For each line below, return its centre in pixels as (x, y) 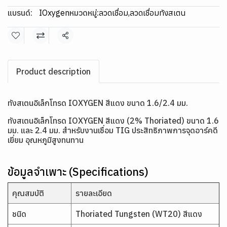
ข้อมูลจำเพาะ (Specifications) (78, 172)
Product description (53, 71)
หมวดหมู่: (84, 13)
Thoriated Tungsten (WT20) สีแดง (139, 214)
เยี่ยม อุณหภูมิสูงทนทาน (46, 140)
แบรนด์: (20, 13)
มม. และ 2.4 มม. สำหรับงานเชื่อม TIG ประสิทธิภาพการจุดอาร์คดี (113, 130)
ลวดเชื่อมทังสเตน (158, 13)
